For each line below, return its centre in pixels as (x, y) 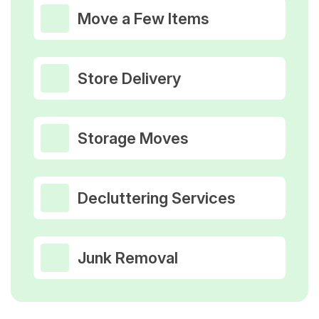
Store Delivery (129, 78)
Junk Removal (128, 258)
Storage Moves (133, 138)
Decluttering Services (157, 198)
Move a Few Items (143, 19)
